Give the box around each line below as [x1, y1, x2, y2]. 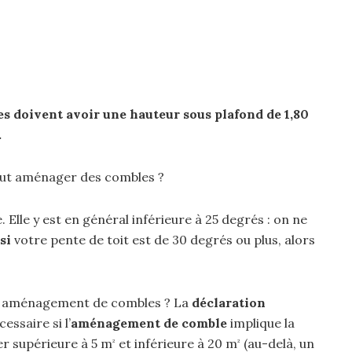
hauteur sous [130, 106, 211, 122]
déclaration [192, 295, 266, 310]
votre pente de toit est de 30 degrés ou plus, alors [11, 232, 315, 247]
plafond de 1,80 [211, 106, 309, 122]
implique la [227, 315, 295, 331]
